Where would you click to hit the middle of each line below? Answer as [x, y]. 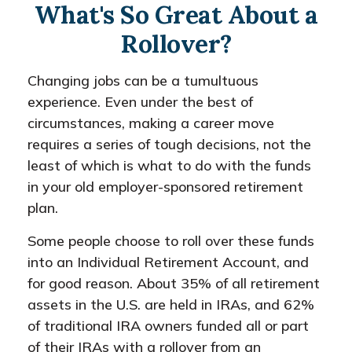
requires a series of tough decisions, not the [169, 144]
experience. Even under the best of [140, 102]
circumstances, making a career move [151, 123]
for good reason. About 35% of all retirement [174, 283]
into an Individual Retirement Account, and [168, 262]
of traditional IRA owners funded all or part [168, 326]
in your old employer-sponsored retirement [165, 187]
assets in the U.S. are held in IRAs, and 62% [171, 304]
